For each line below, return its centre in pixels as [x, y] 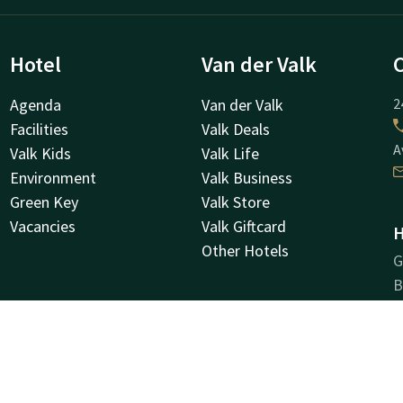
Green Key [44, 201]
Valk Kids [40, 153]
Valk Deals [236, 129]
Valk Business [247, 177]
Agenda [35, 104]
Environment [53, 177]
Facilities [39, 129]
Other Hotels [245, 250]
